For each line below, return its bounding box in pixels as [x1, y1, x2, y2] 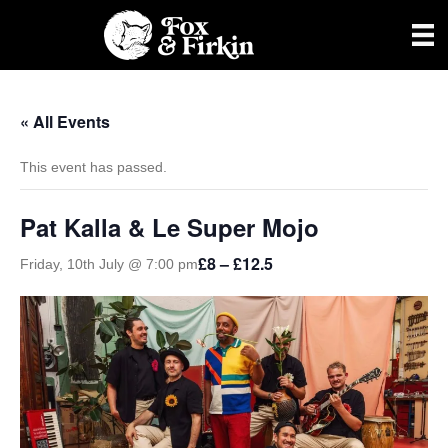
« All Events [20, 110, 110, 134]
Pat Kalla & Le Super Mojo [20, 210, 319, 245]
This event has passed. [20, 159, 167, 176]
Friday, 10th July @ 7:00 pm [20, 256, 198, 273]
